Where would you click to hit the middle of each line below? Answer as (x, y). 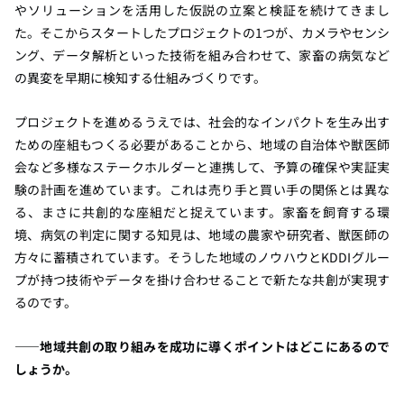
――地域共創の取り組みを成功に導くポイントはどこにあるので (202, 347)
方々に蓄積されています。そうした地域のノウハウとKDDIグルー (202, 257)
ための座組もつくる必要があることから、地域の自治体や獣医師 (202, 145)
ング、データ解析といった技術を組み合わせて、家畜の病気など (202, 55)
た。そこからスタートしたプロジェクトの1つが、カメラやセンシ (202, 33)
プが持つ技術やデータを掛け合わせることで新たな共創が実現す (202, 280)
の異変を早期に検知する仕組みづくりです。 (140, 78)
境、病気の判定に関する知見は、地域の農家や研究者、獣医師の (202, 235)
